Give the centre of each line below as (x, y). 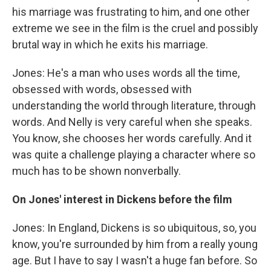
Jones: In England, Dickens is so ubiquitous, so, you (134, 228)
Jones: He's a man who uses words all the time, (126, 73)
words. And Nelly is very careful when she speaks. (132, 122)
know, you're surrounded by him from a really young (135, 244)
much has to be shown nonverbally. (96, 171)
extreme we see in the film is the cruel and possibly (135, 28)
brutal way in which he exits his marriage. (110, 45)
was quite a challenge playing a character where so (134, 155)
